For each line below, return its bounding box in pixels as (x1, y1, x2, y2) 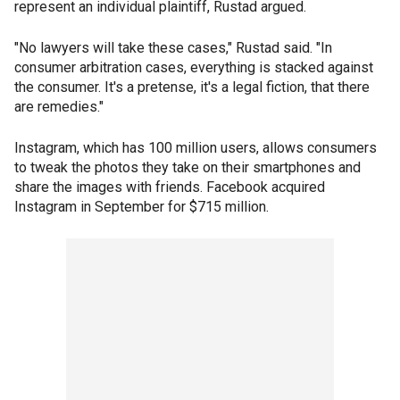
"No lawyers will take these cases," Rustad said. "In (14, 39, 332, 56)
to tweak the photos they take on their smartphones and (14, 159, 361, 176)
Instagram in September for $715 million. (14, 198, 269, 215)
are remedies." (14, 98, 104, 115)
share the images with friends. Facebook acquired (14, 179, 325, 196)
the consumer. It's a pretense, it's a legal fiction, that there (14, 79, 370, 96)
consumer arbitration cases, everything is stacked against (14, 59, 373, 76)
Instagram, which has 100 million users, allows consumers (14, 139, 377, 156)
